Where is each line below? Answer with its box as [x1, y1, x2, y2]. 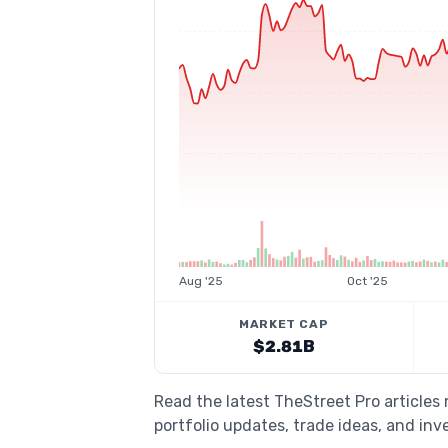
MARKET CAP [239, 317, 329, 331]
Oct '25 [346, 274, 388, 288]
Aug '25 [179, 274, 223, 288]
